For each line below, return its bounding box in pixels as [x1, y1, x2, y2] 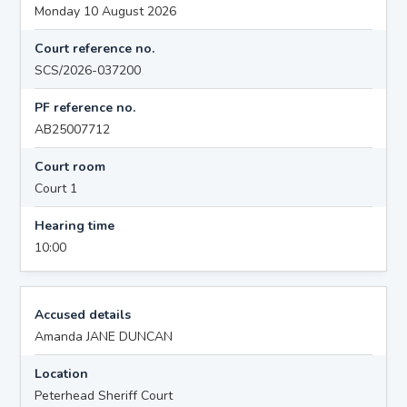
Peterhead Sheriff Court [35, 386, 174, 404]
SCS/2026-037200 [35, 61, 142, 79]
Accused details [35, 305, 132, 323]
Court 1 [35, 179, 78, 197]
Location [35, 364, 89, 382]
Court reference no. [35, 39, 155, 57]
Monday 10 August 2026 [35, 2, 177, 20]
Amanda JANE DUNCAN [35, 327, 174, 345]
